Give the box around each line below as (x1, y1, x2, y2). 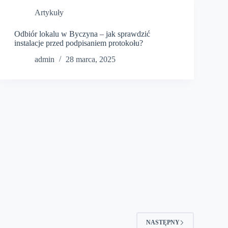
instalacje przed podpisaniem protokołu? (14, 38, 143, 47)
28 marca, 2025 (65, 55, 116, 64)
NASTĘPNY (146, 218, 180, 226)
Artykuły (34, 8, 64, 17)
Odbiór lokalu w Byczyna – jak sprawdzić (14, 29, 150, 38)
